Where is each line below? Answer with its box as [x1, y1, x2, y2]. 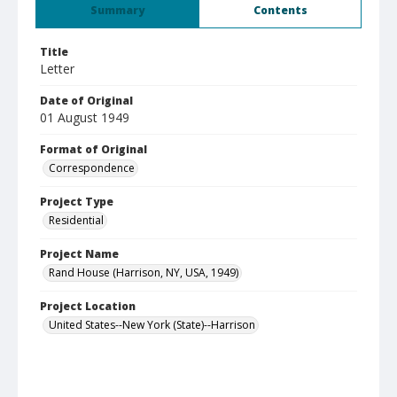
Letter [40, 60, 74, 77]
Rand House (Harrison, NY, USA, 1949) [49, 265, 238, 280]
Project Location [40, 299, 136, 314]
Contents [253, 3, 307, 18]
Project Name [40, 246, 119, 261]
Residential [49, 213, 104, 228]
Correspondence [49, 160, 135, 175]
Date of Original [40, 93, 133, 108]
